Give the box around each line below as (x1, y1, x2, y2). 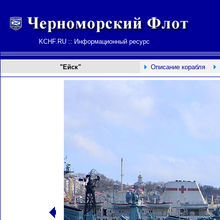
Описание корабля (151, 63, 205, 71)
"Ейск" (59, 63, 81, 71)
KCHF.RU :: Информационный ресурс (39, 38, 150, 45)
